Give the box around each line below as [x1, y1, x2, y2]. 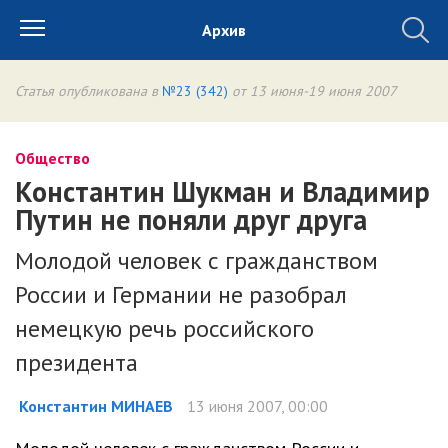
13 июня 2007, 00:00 [183, 396, 328, 416]
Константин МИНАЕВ [19, 396, 173, 416]
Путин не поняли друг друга [15, 201, 367, 238]
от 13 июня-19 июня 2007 [228, 82, 397, 100]
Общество [15, 148, 90, 168]
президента [15, 347, 138, 378]
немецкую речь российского [15, 313, 314, 344]
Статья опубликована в [15, 82, 162, 100]
